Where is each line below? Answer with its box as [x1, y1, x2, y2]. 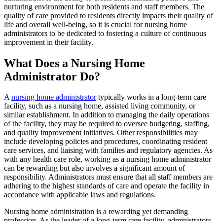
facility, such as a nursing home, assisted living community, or [4, 102, 195, 110]
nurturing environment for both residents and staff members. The [4, 2, 204, 11]
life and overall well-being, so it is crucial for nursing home [4, 20, 187, 29]
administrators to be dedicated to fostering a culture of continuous [4, 29, 206, 37]
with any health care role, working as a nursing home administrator [4, 155, 211, 164]
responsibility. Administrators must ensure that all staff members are [4, 173, 213, 182]
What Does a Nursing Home [4, 56, 145, 70]
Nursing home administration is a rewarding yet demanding [4, 207, 188, 216]
